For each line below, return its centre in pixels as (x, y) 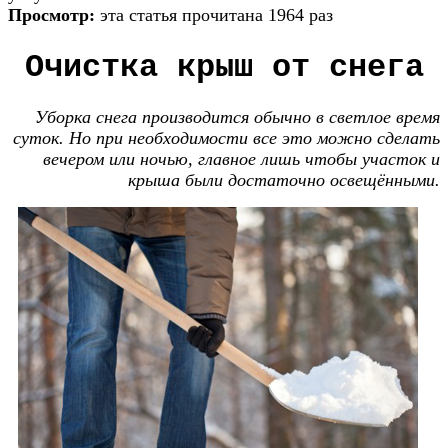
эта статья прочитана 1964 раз (216, 14)
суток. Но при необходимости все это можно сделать (226, 138)
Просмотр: (54, 14)
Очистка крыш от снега (224, 67)
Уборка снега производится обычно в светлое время (237, 117)
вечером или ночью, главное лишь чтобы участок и (241, 159)
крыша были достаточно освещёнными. (284, 180)
